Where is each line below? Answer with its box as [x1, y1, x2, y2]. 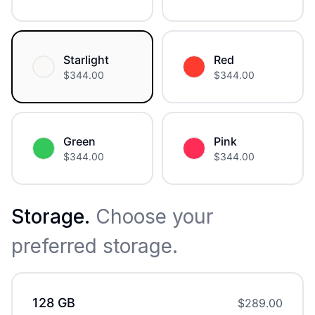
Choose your [90, 205, 213, 229]
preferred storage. [11, 234, 178, 259]
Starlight [63, 53, 109, 67]
